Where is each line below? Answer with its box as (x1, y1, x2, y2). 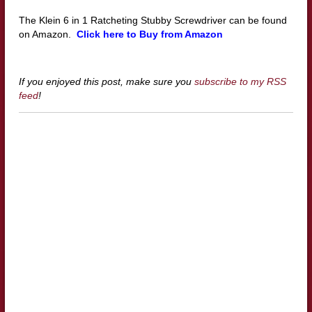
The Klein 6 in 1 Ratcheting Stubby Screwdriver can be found (18, 15, 287, 26)
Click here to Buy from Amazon (73, 29, 223, 40)
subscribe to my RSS (194, 76, 286, 88)
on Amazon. (18, 29, 74, 40)
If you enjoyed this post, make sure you (18, 76, 194, 88)
